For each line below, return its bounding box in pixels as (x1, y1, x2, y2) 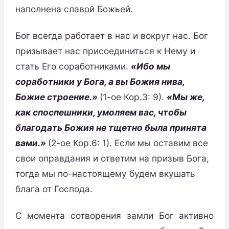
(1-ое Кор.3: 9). (99, 91, 167, 102)
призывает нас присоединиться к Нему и (15, 45, 195, 56)
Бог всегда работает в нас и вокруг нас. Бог (15, 30, 208, 41)
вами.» (15, 137, 48, 148)
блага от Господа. (15, 183, 93, 194)
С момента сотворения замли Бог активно (15, 210, 214, 221)
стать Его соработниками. (15, 60, 131, 72)
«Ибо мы (130, 60, 170, 72)
